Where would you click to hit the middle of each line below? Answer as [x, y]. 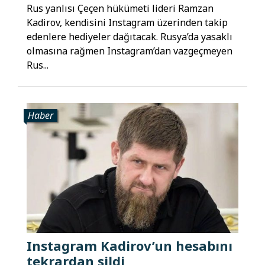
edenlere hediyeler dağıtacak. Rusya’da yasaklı [130, 37]
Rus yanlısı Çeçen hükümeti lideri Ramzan [120, 9]
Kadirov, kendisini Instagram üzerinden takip [127, 23]
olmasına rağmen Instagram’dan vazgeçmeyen [130, 51]
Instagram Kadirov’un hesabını [130, 245]
